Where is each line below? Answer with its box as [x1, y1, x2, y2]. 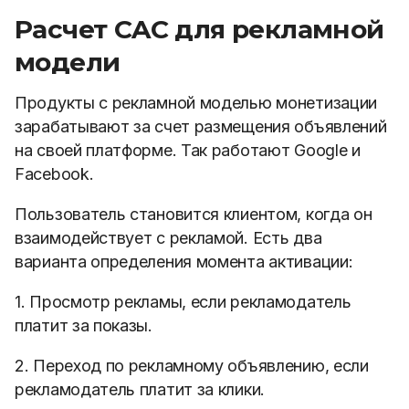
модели [15, 47, 121, 78]
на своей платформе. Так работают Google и [15, 141, 361, 160]
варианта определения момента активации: [15, 252, 353, 271]
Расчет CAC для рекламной [15, 14, 384, 45]
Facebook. [15, 164, 94, 184]
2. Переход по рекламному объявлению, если [15, 356, 369, 375]
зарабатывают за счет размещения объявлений [15, 117, 387, 136]
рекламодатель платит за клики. [15, 380, 265, 399]
